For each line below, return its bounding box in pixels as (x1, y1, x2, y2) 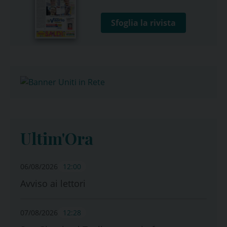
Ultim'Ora (20, 127, 93, 149)
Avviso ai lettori (20, 177, 86, 190)
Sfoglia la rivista (110, 17, 176, 28)
